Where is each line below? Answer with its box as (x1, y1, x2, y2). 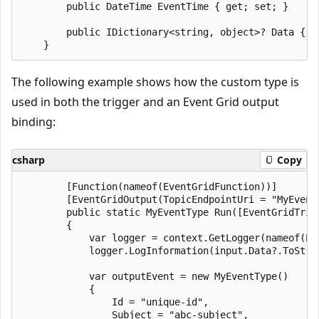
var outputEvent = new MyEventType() (21, 270, 288, 282)
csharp (12, 152, 45, 167)
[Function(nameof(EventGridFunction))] (21, 180, 277, 192)
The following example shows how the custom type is (11, 73, 299, 90)
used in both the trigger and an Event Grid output (11, 93, 279, 110)
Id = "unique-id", (21, 296, 209, 308)
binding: (11, 113, 56, 130)
